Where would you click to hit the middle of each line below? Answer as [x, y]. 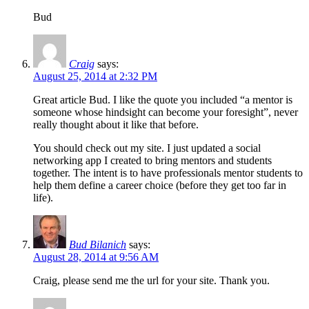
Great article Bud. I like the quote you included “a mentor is [163, 99]
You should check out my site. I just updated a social [147, 148]
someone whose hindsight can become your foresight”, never [166, 112]
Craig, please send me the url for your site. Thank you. [151, 280]
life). [43, 197]
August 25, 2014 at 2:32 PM [95, 76]
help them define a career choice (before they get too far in [160, 185]
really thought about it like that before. [116, 124]
